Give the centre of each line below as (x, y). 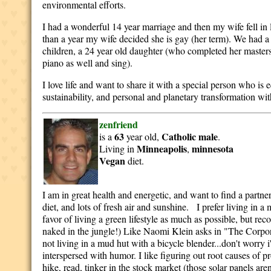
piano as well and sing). (88, 63)
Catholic (179, 136)
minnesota (213, 149)
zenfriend (119, 124)
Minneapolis (162, 149)
